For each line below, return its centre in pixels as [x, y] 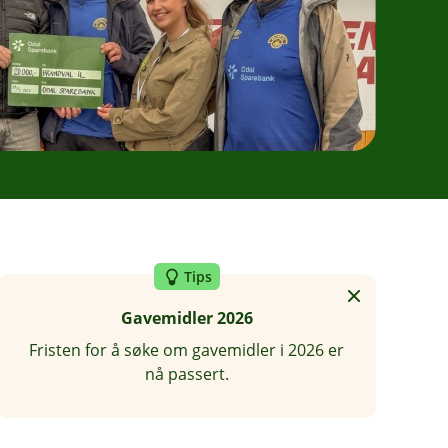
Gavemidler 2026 [186, 318]
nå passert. [186, 374]
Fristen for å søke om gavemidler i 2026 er [187, 350]
